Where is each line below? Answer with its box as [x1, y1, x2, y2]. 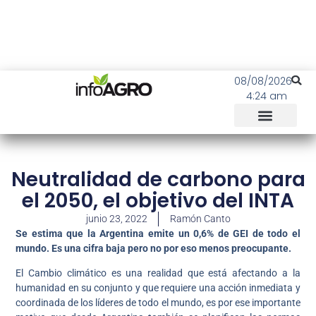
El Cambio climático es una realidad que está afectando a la [16, 267, 300, 279]
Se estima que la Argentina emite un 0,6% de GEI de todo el [16, 228, 300, 239]
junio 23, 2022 [85, 213, 147, 224]
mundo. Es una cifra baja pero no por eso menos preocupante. [16, 243, 294, 254]
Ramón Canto [169, 213, 231, 224]
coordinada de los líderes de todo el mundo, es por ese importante [16, 297, 300, 309]
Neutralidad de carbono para [11, 166, 305, 193]
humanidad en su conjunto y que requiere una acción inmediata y [16, 282, 300, 294]
